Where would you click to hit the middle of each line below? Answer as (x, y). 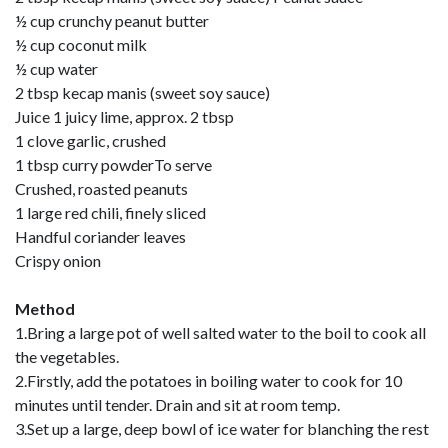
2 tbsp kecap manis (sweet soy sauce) (142, 92)
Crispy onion (58, 260)
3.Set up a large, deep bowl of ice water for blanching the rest (222, 428)
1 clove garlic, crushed (90, 140)
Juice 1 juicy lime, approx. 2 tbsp (124, 116)
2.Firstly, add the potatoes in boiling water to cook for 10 (208, 380)
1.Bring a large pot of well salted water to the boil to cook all (220, 332)
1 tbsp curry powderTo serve (113, 164)
